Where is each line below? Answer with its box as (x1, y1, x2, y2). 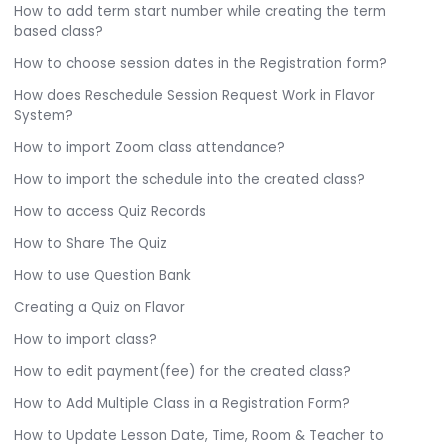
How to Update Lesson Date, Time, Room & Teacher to (14, 426, 385, 446)
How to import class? (14, 330, 158, 350)
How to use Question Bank (14, 266, 192, 286)
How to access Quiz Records (14, 202, 207, 222)
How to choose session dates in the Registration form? (14, 54, 388, 74)
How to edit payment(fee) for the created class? (14, 362, 352, 382)
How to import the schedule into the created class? (14, 170, 366, 190)
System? (14, 106, 74, 126)
